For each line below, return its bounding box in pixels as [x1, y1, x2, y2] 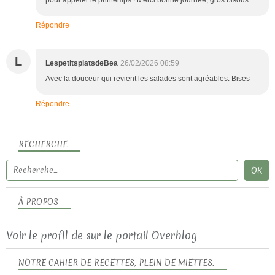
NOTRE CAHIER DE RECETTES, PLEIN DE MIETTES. [18, 257, 214, 268]
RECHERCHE [18, 138, 68, 150]
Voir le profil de [6, 228, 86, 242]
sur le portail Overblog [86, 228, 197, 242]
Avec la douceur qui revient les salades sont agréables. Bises [45, 74, 250, 83]
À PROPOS [18, 196, 58, 207]
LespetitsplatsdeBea [45, 58, 118, 68]
